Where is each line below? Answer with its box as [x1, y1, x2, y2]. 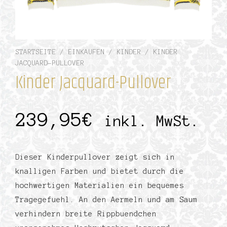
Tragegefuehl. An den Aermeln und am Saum [15, 195, 198, 204]
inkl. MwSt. [104, 112, 199, 129]
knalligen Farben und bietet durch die [15, 167, 184, 175]
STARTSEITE [15, 48, 56, 56]
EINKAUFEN [68, 48, 104, 56]
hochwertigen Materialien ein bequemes [15, 181, 184, 190]
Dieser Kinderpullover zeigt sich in [15, 153, 175, 161]
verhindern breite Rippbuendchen [15, 209, 157, 218]
